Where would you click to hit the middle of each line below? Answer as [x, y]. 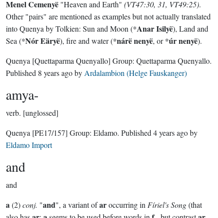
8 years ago [55, 73]
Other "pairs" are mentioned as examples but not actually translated [108, 16]
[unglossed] [41, 113]
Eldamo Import [29, 145]
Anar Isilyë [155, 28]
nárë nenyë [135, 41]
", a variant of [77, 205]
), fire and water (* [88, 41]
